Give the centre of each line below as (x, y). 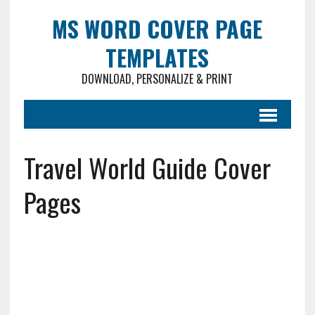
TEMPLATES (157, 57)
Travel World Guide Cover (147, 167)
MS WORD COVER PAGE (157, 28)
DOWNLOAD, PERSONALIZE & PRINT (157, 79)
